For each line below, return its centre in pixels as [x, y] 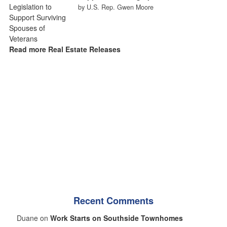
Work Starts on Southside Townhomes [116, 218]
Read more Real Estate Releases [65, 49]
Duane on [33, 218]
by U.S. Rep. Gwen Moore [116, 7]
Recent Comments [113, 200]
